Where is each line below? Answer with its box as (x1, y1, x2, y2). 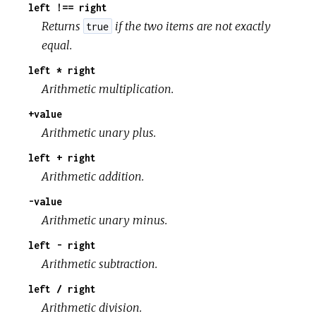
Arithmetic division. (42, 300, 142, 315)
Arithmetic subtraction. (42, 256, 158, 271)
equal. (42, 37, 73, 52)
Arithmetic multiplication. (42, 81, 174, 96)
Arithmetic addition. (42, 169, 145, 183)
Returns (42, 18, 84, 33)
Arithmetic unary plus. (42, 125, 157, 140)
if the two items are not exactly (111, 18, 271, 33)
